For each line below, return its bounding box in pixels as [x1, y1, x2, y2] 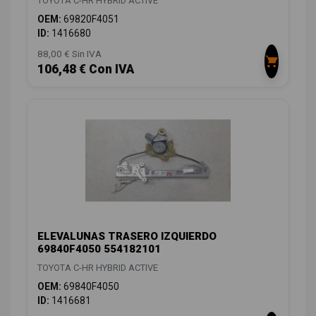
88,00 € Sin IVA [37, 47, 102, 59]
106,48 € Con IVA [37, 61, 134, 76]
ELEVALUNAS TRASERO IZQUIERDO [37, 229, 217, 243]
